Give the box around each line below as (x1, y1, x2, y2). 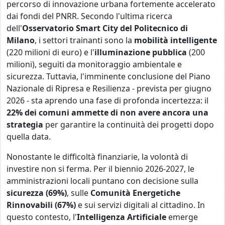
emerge (166, 211, 198, 222)
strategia (7, 119, 43, 130)
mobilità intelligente (134, 35, 217, 46)
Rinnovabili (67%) (7, 199, 76, 210)
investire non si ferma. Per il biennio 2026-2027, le (7, 163, 194, 174)
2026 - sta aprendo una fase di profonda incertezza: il (7, 95, 208, 106)
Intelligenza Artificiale (77, 211, 166, 222)
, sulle (67, 187, 90, 198)
